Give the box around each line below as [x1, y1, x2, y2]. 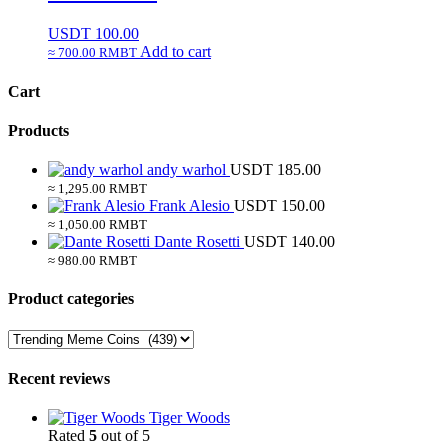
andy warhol [147, 161, 226, 179]
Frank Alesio [149, 197, 230, 215]
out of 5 [97, 427, 150, 445]
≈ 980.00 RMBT [48, 253, 137, 269]
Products [8, 121, 69, 139]
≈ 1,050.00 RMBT [48, 217, 147, 233]
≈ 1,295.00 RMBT [48, 181, 147, 197]
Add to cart [140, 43, 211, 61]
